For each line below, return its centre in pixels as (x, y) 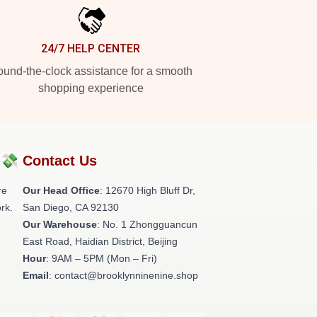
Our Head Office (61, 190)
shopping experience (91, 88)
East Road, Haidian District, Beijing (100, 241)
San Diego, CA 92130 (71, 207)
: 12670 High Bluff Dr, (148, 190)
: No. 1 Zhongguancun (147, 224)
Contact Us (60, 161)
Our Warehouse (60, 224)
